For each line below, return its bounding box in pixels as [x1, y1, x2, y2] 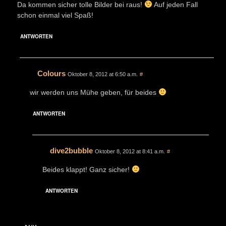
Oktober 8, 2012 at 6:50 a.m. [68, 71, 138, 77]
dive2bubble [50, 146, 93, 155]
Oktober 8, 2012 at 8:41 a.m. [95, 148, 165, 154]
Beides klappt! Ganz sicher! [42, 165, 132, 174]
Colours [37, 69, 66, 78]
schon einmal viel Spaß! [17, 11, 93, 19]
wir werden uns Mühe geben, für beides [30, 88, 158, 96]
